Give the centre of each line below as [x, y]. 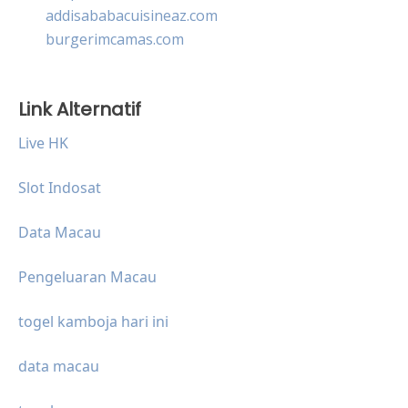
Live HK [43, 143]
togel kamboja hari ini [93, 321]
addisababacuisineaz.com [132, 15]
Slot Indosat [60, 187]
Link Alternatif [80, 109]
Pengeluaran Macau [87, 276]
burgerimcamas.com [115, 39]
